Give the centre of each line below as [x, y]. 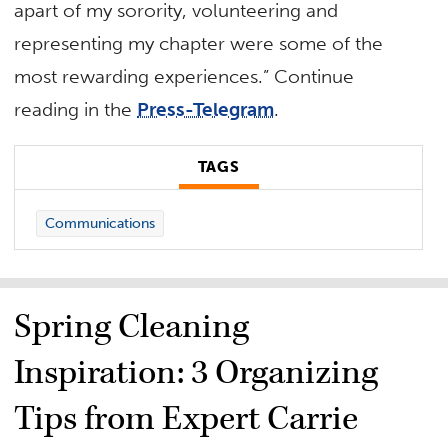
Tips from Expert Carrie [186, 418]
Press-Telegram [206, 110]
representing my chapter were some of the [199, 44]
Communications [99, 224]
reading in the [76, 110]
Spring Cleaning [132, 326]
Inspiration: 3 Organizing [196, 372]
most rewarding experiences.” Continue [184, 77]
